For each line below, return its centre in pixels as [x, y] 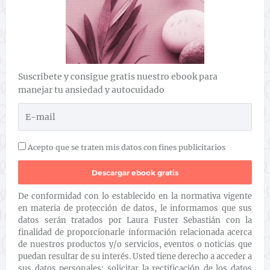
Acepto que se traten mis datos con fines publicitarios [126, 147]
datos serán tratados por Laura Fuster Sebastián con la [135, 220]
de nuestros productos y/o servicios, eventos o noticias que [135, 244]
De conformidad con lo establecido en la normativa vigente [135, 196]
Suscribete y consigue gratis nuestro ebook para [118, 77]
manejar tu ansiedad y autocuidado [91, 90]
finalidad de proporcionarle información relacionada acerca [135, 232]
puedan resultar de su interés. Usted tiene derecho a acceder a [135, 256]
